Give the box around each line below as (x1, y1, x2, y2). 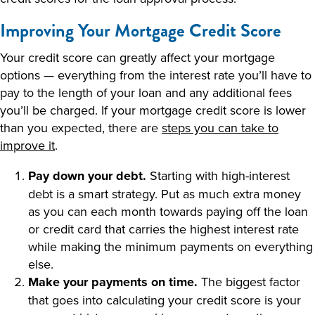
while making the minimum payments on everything (28, 238, 313, 255)
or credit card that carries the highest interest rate (28, 220, 299, 238)
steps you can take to (162, 119, 278, 136)
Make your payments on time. (28, 273, 198, 291)
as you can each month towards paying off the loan (28, 202, 308, 220)
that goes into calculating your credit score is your (28, 291, 301, 309)
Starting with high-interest (146, 167, 290, 184)
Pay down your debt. (28, 167, 146, 185)
